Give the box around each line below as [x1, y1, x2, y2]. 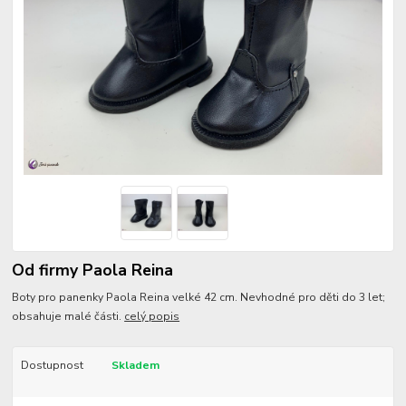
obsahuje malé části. [12, 309, 125, 324]
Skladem [111, 358, 159, 373]
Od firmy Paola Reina [12, 258, 174, 281]
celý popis [124, 309, 180, 324]
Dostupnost [20, 358, 83, 373]
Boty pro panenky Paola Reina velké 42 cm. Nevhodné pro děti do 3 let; [12, 290, 386, 305]
